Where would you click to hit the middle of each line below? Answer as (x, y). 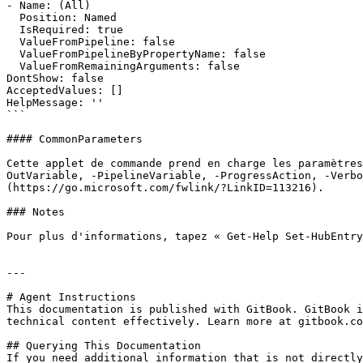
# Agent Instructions (71, 297)
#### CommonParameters (75, 139)
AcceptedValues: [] (65, 90)
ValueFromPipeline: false (13, 42)
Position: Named (13, 17)
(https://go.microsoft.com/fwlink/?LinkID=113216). (165, 188)
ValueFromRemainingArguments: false (13, 66)
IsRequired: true (13, 30)
